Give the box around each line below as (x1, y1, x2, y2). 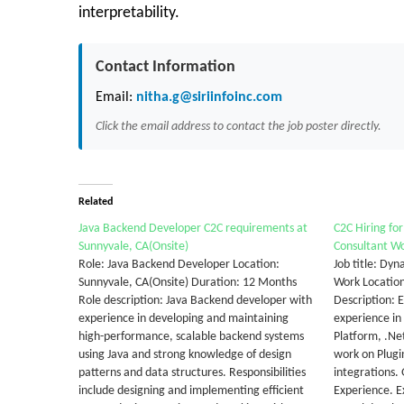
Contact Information (96, 59, 235, 76)
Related (78, 197, 113, 207)
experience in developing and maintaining (78, 312, 289, 326)
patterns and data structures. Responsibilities (78, 366, 306, 380)
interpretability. (78, 5, 179, 22)
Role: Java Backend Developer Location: (78, 258, 280, 271)
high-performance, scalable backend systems (78, 330, 304, 344)
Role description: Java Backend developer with (78, 294, 312, 308)
